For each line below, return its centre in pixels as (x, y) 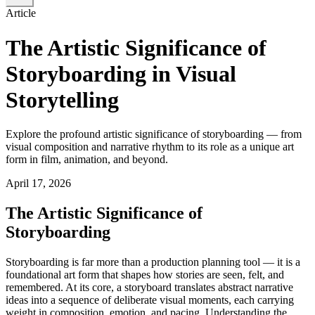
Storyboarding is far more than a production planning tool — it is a (153, 262)
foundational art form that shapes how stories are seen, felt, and (145, 275)
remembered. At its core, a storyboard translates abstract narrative (149, 288)
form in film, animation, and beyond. (87, 160)
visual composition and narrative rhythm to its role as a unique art (150, 147)
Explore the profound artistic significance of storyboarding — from (154, 134)
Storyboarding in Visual (121, 73)
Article (21, 13)
